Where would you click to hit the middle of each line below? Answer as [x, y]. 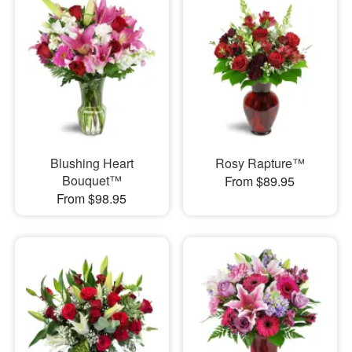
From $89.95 [260, 181]
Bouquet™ [92, 181]
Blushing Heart [92, 163]
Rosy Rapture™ [260, 163]
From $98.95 [92, 199]
